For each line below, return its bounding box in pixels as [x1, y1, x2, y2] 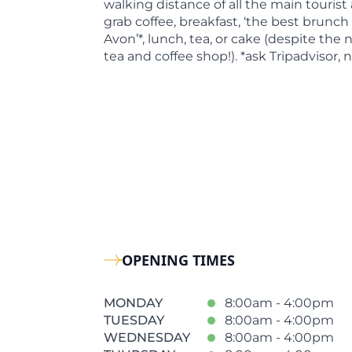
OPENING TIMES [122, 251, 236, 269]
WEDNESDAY [104, 330, 190, 345]
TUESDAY [104, 313, 164, 328]
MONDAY [104, 295, 163, 310]
